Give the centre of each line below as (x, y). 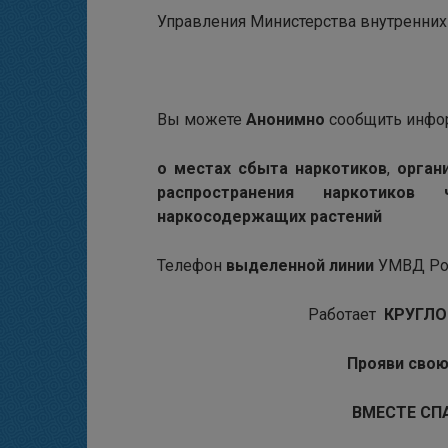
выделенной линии (300, 266)
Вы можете (201, 120)
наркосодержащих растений (269, 217)
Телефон (189, 266)
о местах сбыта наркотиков (272, 169)
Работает (344, 315)
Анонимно (287, 120)
